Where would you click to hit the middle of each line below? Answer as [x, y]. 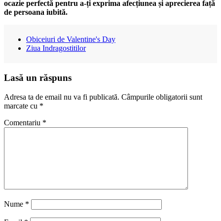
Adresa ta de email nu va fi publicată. [62, 97]
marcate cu [22, 106]
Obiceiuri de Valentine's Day [71, 39]
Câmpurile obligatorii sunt [162, 97]
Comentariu [23, 122]
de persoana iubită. [36, 12]
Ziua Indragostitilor [56, 48]
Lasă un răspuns [38, 78]
